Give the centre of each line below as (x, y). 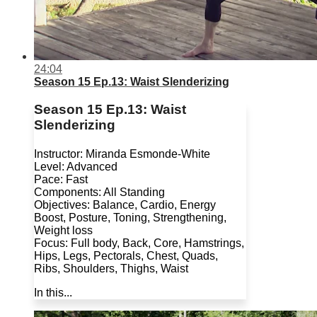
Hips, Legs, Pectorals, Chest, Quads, (126, 256)
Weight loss (63, 231)
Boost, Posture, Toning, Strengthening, (130, 218)
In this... (53, 293)
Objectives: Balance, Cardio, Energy (125, 205)
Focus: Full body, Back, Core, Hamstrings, (139, 243)
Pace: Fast (61, 180)
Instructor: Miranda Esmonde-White (122, 154)
